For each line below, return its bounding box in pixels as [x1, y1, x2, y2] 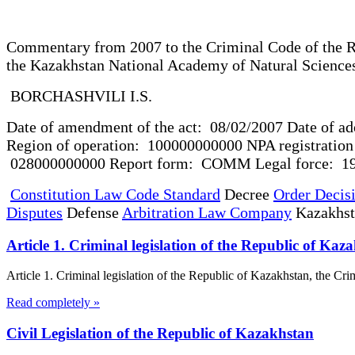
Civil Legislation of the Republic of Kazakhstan [6, 324, 314, 342]
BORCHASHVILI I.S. [6, 86, 255, 105]
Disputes [6, 203, 63, 221]
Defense [63, 203, 122, 221]
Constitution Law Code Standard [10, 185, 220, 203]
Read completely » [6, 296, 100, 310]
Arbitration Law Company [122, 203, 292, 221]
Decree [220, 185, 273, 203]
